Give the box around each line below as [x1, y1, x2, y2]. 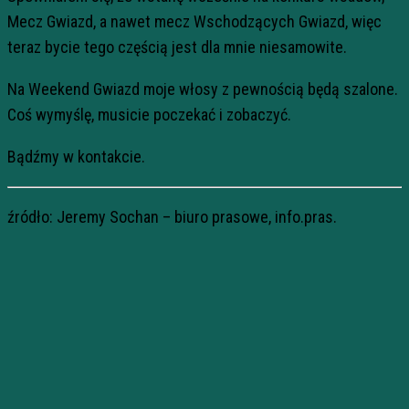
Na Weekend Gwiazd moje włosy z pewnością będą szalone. [7, 79, 398, 99]
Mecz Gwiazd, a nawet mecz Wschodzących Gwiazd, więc [7, 12, 382, 31]
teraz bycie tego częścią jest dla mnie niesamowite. [7, 37, 347, 57]
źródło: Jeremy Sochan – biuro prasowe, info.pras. [7, 207, 337, 226]
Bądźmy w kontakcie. [7, 147, 145, 166]
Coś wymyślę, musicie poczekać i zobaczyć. [7, 105, 291, 124]
